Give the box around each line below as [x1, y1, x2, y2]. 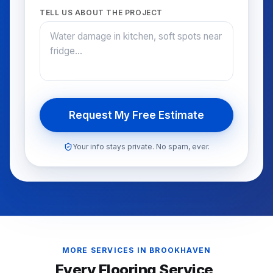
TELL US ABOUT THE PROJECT [40, 8, 163, 17]
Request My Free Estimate [69, 108, 204, 121]
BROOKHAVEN [149, 246, 211, 255]
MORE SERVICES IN [62, 246, 150, 255]
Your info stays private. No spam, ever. [72, 142, 210, 151]
